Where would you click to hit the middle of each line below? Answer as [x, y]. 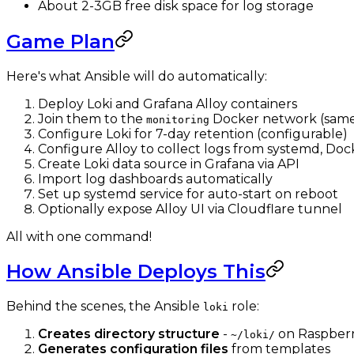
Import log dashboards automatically [155, 179]
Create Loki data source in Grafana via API [169, 164]
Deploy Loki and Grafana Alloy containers [168, 104]
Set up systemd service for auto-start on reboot [188, 194]
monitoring [178, 119]
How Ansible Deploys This [136, 272]
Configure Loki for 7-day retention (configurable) [193, 134]
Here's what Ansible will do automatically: [137, 76]
